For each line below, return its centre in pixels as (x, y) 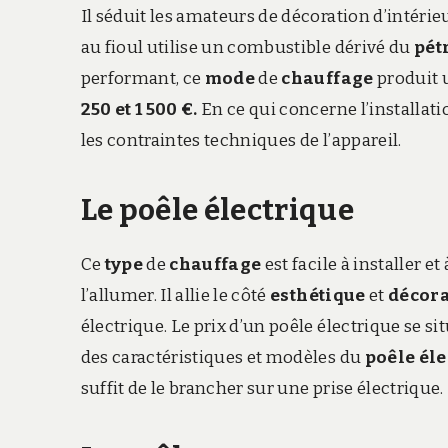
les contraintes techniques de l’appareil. (241, 140)
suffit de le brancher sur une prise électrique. (262, 388)
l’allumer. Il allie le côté (175, 295)
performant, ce (142, 78)
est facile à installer (343, 264)
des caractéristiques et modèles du (222, 357)
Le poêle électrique (217, 211)
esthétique (319, 295)
